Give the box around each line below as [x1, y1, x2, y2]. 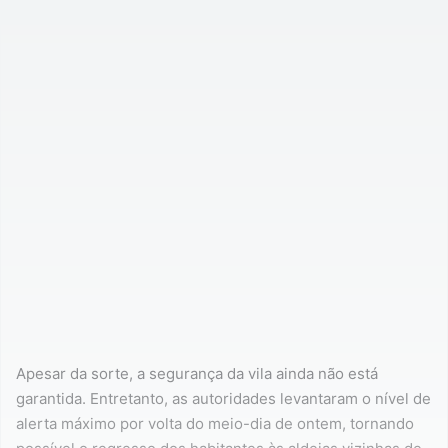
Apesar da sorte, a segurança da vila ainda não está [16, 363, 378, 383]
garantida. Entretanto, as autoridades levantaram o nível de [16, 388, 431, 408]
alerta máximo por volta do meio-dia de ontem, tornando [16, 413, 414, 433]
